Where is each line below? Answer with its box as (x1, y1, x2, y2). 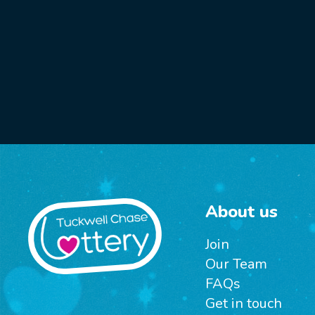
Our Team (205, 255, 267, 274)
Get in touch (205, 294, 282, 313)
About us (205, 200, 278, 223)
